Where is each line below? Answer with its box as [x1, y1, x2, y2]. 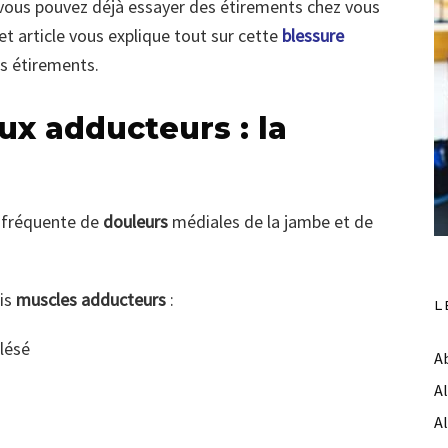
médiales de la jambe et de [168, 210, 373, 234]
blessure [282, 24, 344, 48]
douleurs [99, 210, 168, 234]
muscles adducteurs [16, 288, 166, 312]
